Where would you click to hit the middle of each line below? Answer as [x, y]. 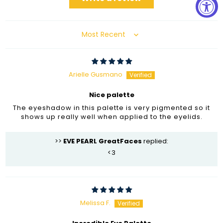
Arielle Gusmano [95, 74]
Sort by [92, 38]
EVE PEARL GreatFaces [103, 141]
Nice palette [111, 95]
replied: [155, 141]
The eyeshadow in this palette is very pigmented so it [111, 108]
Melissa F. [95, 203]
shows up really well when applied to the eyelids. [111, 116]
